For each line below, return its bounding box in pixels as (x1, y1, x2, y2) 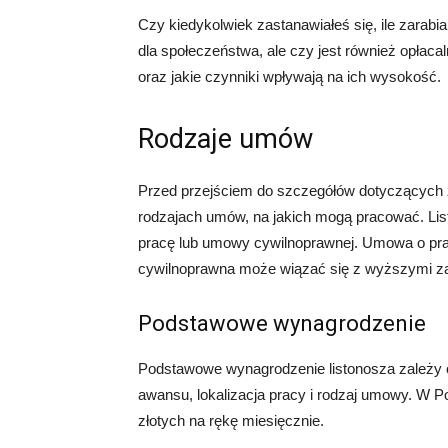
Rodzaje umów (138, 123, 313, 156)
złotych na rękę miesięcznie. (138, 412, 324, 430)
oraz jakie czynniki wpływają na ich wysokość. (138, 68, 441, 86)
